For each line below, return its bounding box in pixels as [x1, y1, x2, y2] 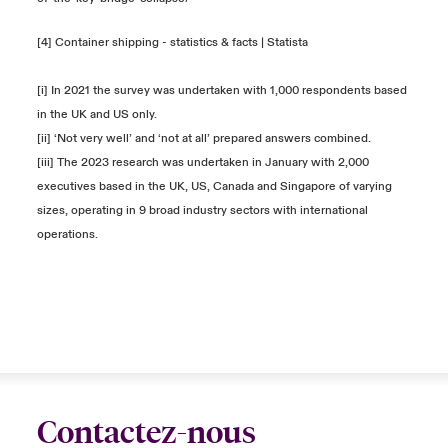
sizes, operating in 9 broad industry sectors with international [36, 203, 368, 218]
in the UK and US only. [36, 107, 160, 122]
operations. [36, 227, 98, 242]
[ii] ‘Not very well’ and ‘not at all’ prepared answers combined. [36, 131, 374, 146]
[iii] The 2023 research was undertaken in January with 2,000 [36, 155, 369, 170]
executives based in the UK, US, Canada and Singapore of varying [36, 179, 392, 194]
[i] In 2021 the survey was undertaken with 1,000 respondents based [36, 83, 407, 98]
